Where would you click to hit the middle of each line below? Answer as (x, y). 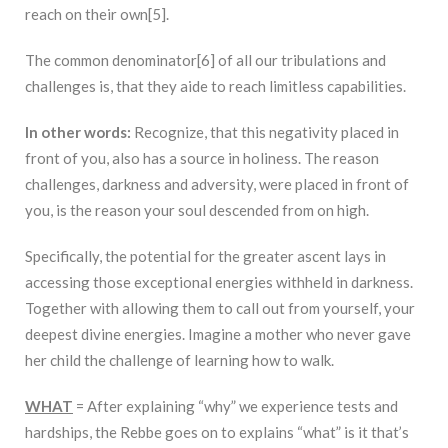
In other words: (79, 132)
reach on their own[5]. (97, 14)
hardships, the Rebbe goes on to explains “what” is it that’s (217, 432)
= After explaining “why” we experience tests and (235, 406)
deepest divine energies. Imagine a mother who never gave (218, 334)
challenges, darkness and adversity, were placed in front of (217, 184)
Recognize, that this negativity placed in (266, 132)
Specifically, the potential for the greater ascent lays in (205, 256)
